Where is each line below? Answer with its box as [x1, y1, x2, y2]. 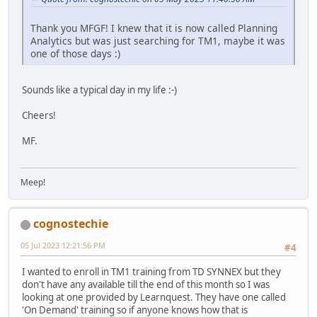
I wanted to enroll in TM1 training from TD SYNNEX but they [22, 265, 281, 279]
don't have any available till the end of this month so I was [22, 278, 270, 292]
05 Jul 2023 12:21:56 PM [21, 239, 105, 250]
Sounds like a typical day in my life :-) [22, 83, 177, 96]
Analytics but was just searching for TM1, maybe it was [30, 33, 285, 47]
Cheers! [22, 108, 56, 122]
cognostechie [33, 215, 108, 231]
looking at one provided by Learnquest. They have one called [22, 291, 286, 304]
